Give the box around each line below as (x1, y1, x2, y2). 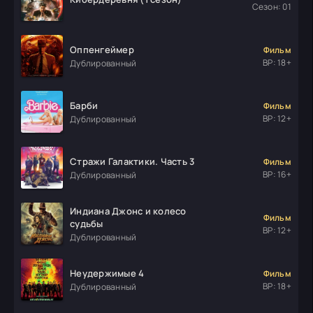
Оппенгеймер (70, 43, 134, 56)
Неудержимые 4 (70, 266, 145, 279)
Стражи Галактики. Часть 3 (70, 154, 195, 168)
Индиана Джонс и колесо (70, 204, 187, 217)
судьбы (70, 217, 103, 230)
